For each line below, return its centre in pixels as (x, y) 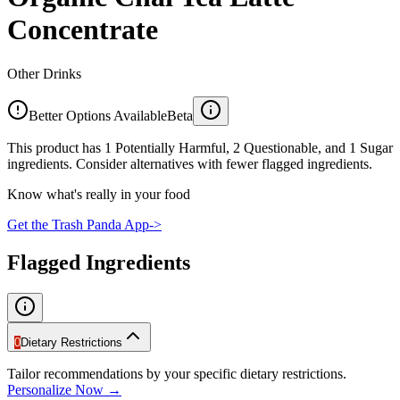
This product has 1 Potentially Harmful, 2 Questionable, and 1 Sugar (200, 147)
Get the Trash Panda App (78, 224)
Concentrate (83, 30)
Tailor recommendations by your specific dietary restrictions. (177, 373)
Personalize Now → (64, 389)
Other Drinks (44, 73)
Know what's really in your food (99, 194)
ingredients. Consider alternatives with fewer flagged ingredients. (190, 163)
